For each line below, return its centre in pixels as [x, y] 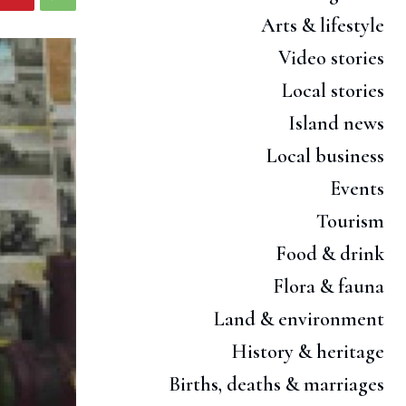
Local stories [333, 91]
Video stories [331, 58]
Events [357, 189]
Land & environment [299, 319]
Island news [336, 124]
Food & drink [330, 254]
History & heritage [308, 352]
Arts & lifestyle [323, 26]
